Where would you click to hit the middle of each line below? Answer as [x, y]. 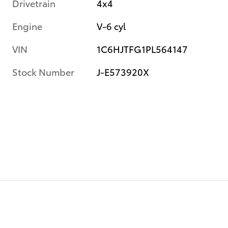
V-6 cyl [111, 26]
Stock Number [43, 72]
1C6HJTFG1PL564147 [142, 49]
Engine [27, 26]
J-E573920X [123, 72]
